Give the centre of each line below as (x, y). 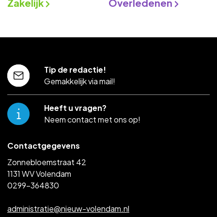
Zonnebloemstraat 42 (47, 162)
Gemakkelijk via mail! (79, 81)
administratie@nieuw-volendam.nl (68, 208)
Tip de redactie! (75, 69)
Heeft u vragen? (75, 108)
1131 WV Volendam (39, 173)
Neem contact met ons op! (92, 119)
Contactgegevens (44, 145)
